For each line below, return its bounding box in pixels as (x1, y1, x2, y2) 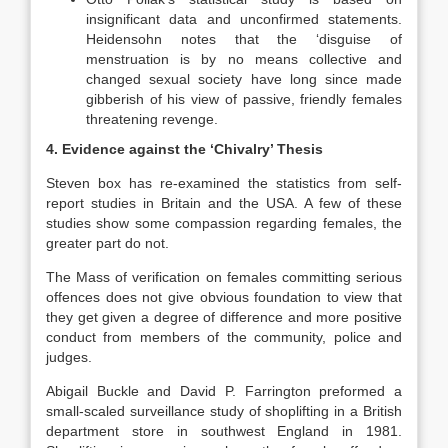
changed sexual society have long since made (86, 71, 402, 87)
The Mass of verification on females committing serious (46, 269, 402, 285)
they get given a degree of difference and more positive (46, 309, 402, 325)
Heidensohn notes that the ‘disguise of (86, 31, 402, 47)
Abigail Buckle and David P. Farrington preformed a (46, 383, 402, 399)
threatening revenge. (86, 111, 218, 127)
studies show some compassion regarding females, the (46, 215, 402, 231)
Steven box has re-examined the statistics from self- (46, 175, 402, 191)
